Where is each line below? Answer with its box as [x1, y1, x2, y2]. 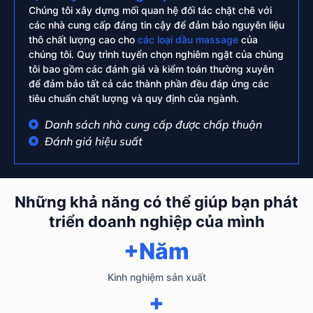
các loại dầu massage [138, 34, 238, 46]
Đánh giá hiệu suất [44, 133, 143, 148]
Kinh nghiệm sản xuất [107, 270, 206, 283]
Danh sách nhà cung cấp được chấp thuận [44, 117, 262, 131]
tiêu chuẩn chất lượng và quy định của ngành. [29, 92, 239, 105]
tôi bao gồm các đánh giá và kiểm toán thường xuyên [29, 63, 274, 75]
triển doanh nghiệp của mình [48, 212, 265, 231]
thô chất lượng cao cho [29, 34, 138, 46]
